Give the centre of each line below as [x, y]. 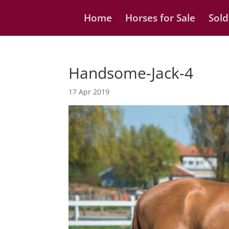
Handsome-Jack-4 [131, 73]
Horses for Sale [161, 18]
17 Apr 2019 [89, 92]
